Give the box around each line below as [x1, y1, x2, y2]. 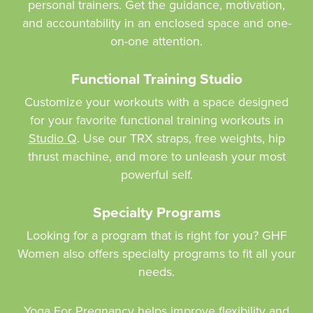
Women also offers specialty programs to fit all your [17, 244, 296, 263]
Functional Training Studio [71, 67, 242, 89]
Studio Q [28, 129, 77, 147]
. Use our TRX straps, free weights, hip [76, 129, 285, 147]
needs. [138, 262, 175, 281]
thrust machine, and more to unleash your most [27, 147, 286, 166]
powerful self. [120, 165, 193, 184]
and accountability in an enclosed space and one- [22, 13, 291, 32]
